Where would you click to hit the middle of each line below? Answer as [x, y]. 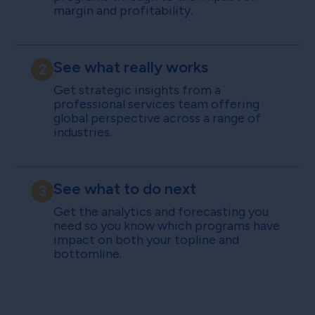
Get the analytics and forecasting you [161, 212]
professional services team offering [156, 104]
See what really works [131, 67]
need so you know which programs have [167, 226]
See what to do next [125, 189]
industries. [83, 133]
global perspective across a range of [157, 118]
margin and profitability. [123, 11]
